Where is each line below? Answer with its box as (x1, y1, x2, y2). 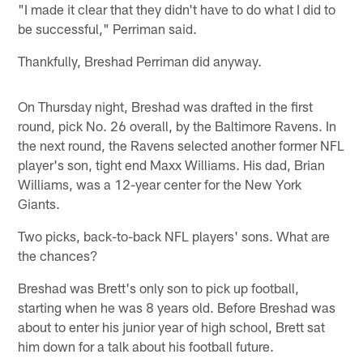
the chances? (18, 246, 99, 263)
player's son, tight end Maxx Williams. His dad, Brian (18, 156, 326, 173)
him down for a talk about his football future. (18, 337, 275, 354)
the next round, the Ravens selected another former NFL (18, 136, 345, 153)
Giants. (18, 194, 61, 211)
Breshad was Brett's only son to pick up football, (18, 279, 300, 296)
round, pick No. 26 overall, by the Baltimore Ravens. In (18, 117, 337, 134)
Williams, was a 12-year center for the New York (18, 175, 302, 192)
